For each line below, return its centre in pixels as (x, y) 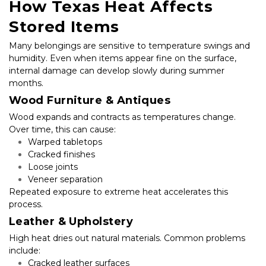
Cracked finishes (61, 154)
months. (26, 83)
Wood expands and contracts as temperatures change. (122, 117)
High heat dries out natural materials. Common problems (127, 238)
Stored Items (64, 26)
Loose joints (53, 167)
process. (26, 204)
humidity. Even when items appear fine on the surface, (123, 58)
